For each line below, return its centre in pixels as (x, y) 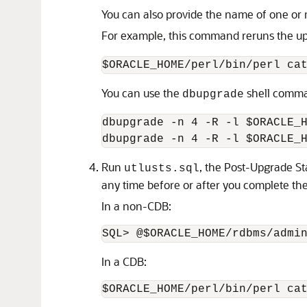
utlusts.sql (162, 169)
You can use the (142, 93)
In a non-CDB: (136, 206)
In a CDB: (124, 261)
